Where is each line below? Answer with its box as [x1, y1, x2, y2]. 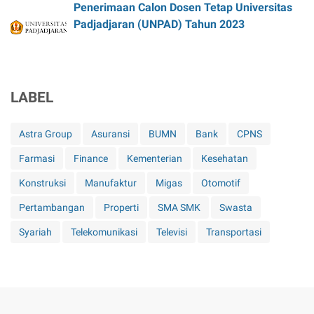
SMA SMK [158, 201, 200, 213]
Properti [104, 201, 139, 213]
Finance [74, 152, 108, 164]
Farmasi [19, 152, 55, 164]
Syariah [19, 226, 52, 238]
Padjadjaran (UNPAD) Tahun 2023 [74, 17, 245, 31]
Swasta [219, 201, 252, 213]
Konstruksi [19, 177, 66, 189]
